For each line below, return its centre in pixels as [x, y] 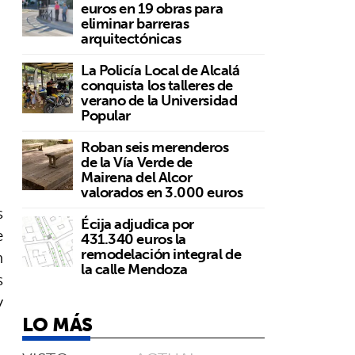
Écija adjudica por [137, 223]
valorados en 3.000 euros [162, 192]
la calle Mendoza [134, 269]
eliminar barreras [135, 23]
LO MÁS [57, 324]
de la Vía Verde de [137, 162]
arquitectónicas [131, 38]
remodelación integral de [161, 254]
